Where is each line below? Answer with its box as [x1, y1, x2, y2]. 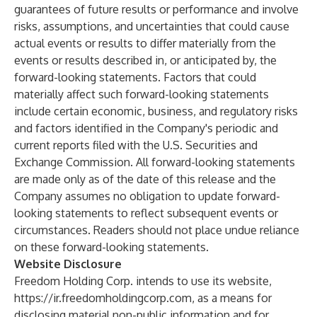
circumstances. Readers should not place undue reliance [14, 223, 299, 237]
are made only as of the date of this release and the [14, 172, 276, 186]
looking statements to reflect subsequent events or [14, 206, 278, 220]
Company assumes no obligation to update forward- [14, 189, 280, 203]
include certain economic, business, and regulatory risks [14, 104, 298, 118]
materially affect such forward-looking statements [14, 87, 269, 101]
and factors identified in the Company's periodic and [14, 121, 278, 135]
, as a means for [192, 291, 272, 305]
